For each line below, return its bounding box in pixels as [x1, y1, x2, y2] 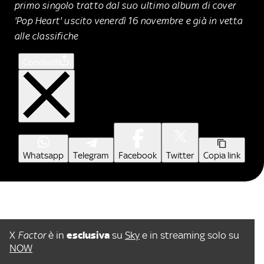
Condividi [23, 57, 59, 68]
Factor [18, 229, 48, 241]
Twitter [166, 150, 194, 161]
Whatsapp [23, 150, 64, 161]
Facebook [118, 150, 157, 161]
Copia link [203, 150, 240, 161]
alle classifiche [14, 29, 78, 42]
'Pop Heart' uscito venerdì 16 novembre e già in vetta [14, 14, 243, 27]
